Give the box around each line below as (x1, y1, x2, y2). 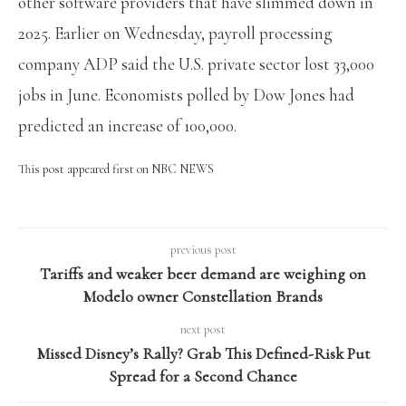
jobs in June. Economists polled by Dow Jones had (18, 84, 354, 106)
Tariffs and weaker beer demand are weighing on (40, 264, 366, 285)
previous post (169, 242, 237, 258)
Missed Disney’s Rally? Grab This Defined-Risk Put (36, 343, 370, 364)
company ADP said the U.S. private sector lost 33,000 (18, 53, 374, 75)
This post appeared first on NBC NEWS (18, 161, 214, 178)
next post (180, 322, 226, 338)
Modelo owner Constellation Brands (83, 286, 323, 307)
